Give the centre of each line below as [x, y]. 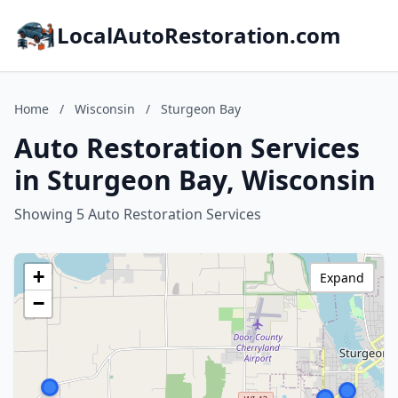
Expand [342, 278]
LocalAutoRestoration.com [199, 35]
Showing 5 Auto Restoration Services [138, 214]
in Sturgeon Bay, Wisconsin [195, 180]
